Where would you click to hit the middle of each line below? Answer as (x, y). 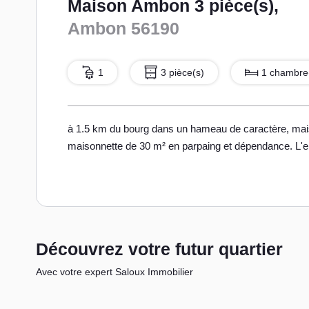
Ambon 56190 (123, 28)
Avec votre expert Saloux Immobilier (114, 272)
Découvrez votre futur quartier (159, 249)
